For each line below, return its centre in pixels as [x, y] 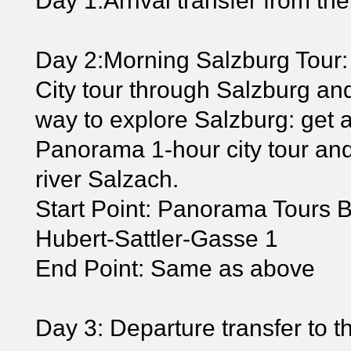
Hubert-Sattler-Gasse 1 [157, 238]
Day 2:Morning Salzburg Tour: [192, 60]
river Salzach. [107, 179]
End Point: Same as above [175, 268]
